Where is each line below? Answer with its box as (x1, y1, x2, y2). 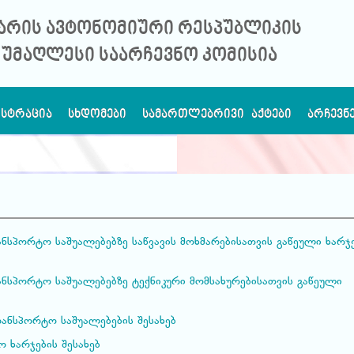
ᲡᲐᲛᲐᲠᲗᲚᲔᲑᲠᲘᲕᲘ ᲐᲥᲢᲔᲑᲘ (142, 107, 292, 122)
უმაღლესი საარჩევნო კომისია (2, 45, 277, 67)
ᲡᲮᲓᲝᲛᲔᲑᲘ (68, 107, 126, 122)
